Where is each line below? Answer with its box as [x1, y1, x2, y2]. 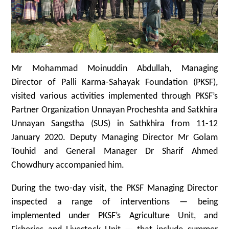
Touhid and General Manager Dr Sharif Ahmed [11, 146, 218, 156]
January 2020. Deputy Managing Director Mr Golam [11, 132, 218, 143]
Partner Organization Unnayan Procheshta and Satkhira [11, 105, 218, 115]
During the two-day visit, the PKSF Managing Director [11, 183, 218, 193]
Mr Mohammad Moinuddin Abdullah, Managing [11, 63, 218, 74]
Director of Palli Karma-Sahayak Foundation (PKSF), [11, 77, 218, 87]
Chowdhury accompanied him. [11, 160, 125, 170]
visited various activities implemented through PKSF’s [11, 91, 218, 101]
